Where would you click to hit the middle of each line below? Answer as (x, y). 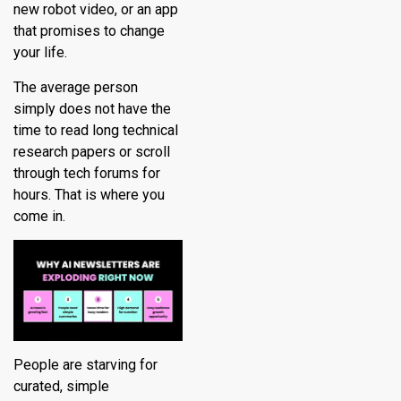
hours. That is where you (89, 194)
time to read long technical (96, 130)
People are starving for (85, 364)
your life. (40, 53)
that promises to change (89, 31)
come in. (39, 216)
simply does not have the (92, 108)
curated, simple (61, 386)
